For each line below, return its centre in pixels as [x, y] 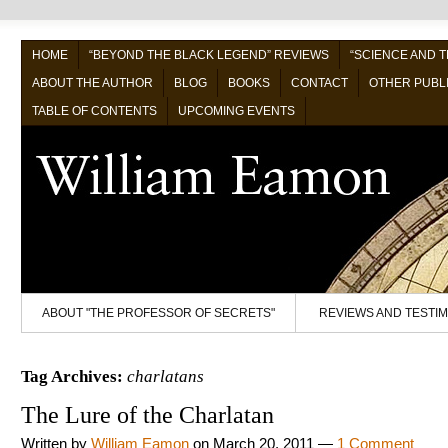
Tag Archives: [74, 376]
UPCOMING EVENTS [236, 111]
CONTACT [319, 83]
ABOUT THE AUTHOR [92, 83]
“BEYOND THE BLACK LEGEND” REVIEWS [209, 55]
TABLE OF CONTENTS [94, 111]
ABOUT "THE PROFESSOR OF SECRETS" [158, 313]
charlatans [165, 376]
